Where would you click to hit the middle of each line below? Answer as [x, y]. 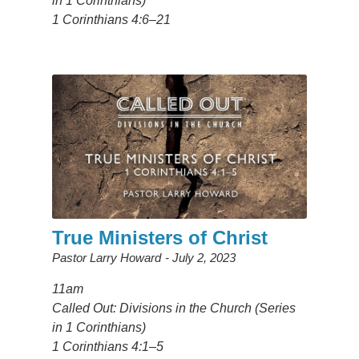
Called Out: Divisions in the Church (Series [173, 308]
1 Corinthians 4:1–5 [107, 346]
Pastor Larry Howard [106, 257]
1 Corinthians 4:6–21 [111, 20]
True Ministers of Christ [159, 237]
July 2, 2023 [204, 257]
